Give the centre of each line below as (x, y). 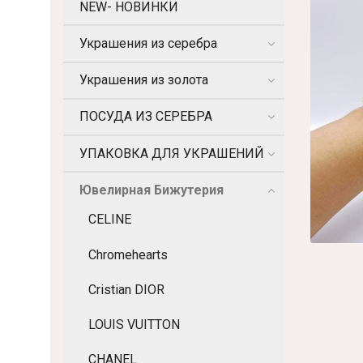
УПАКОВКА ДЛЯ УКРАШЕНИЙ (172, 153)
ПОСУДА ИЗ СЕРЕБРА (146, 117)
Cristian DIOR (126, 289)
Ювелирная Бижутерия (152, 190)
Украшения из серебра (148, 44)
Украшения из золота (144, 80)
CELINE (110, 220)
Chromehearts (128, 254)
